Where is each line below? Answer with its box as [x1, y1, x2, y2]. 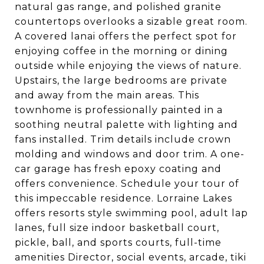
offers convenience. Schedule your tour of [15, 178, 239, 189]
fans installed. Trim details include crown [15, 134, 231, 145]
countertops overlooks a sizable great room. [15, 16, 247, 27]
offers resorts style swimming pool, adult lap [15, 207, 248, 219]
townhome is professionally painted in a [15, 104, 223, 115]
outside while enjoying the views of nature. [15, 60, 242, 71]
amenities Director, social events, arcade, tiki [15, 252, 246, 263]
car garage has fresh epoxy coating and [15, 163, 222, 174]
